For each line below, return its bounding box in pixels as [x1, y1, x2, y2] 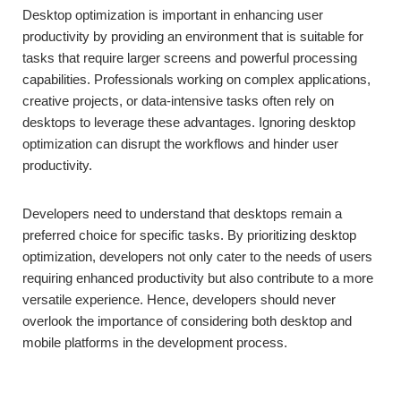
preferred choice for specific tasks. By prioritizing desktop [22, 227, 356, 243]
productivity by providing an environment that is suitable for [22, 29, 363, 45]
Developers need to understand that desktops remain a [22, 206, 342, 222]
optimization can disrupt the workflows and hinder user [22, 136, 338, 152]
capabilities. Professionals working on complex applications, [22, 72, 371, 88]
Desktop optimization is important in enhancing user [22, 7, 323, 23]
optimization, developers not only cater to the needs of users [22, 249, 372, 265]
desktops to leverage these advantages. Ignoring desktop [22, 115, 355, 131]
